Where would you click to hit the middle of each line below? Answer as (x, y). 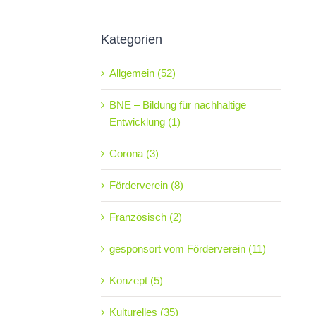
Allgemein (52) (142, 73)
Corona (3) (134, 153)
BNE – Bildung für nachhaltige (177, 104)
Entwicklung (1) (145, 121)
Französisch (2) (145, 217)
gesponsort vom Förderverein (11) (187, 248)
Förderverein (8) (146, 185)
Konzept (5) (136, 280)
